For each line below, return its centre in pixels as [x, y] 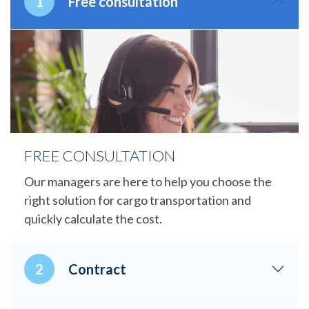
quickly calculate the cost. [93, 218]
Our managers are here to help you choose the [148, 181]
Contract [97, 269]
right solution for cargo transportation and [138, 200]
